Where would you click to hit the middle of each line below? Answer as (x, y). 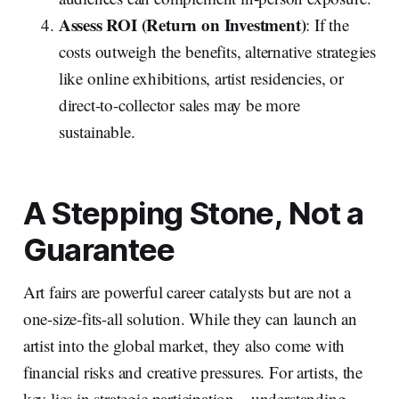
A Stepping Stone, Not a (193, 213)
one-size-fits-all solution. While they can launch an (190, 319)
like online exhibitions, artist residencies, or (201, 78)
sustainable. (97, 132)
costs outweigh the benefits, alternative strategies (217, 52)
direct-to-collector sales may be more (179, 105)
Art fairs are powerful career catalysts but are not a (187, 292)
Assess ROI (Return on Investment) (182, 25)
